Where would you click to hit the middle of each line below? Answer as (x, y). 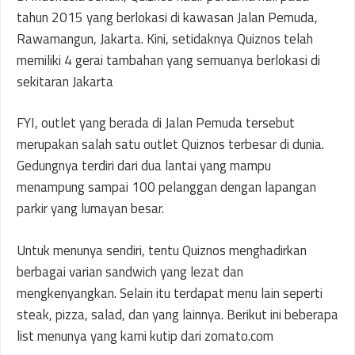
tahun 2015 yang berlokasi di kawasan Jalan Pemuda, (167, 17)
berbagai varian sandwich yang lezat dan (130, 271)
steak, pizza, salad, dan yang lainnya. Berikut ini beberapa (177, 314)
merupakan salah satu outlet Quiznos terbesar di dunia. (170, 144)
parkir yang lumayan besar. (90, 208)
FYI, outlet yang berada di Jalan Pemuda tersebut (156, 123)
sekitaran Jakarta (65, 81)
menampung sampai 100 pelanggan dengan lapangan (166, 187)
